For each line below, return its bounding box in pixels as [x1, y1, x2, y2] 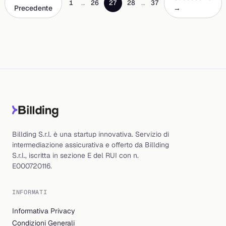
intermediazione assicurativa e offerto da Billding [12, 140, 169, 149]
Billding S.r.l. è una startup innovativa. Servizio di [12, 129, 169, 139]
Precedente [14, 3, 52, 13]
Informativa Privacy [12, 206, 75, 215]
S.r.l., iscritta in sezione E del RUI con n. [12, 150, 139, 160]
